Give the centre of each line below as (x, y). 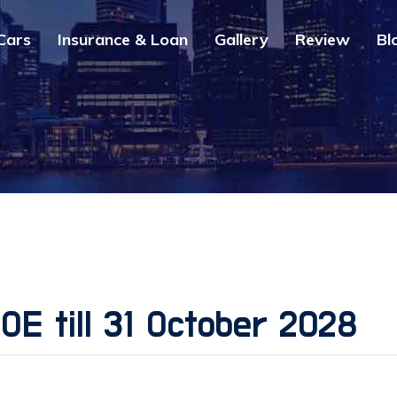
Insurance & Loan (123, 39)
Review (323, 39)
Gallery (241, 39)
